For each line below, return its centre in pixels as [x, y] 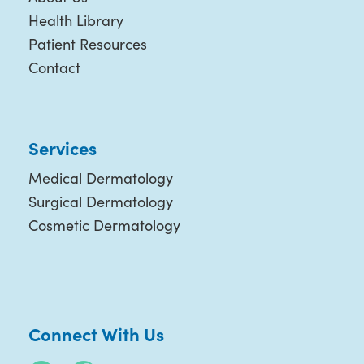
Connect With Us [96, 334]
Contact [54, 67]
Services [62, 147]
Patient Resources [87, 44]
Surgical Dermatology [100, 201]
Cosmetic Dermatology [104, 225]
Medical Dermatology [100, 178]
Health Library [76, 20]
